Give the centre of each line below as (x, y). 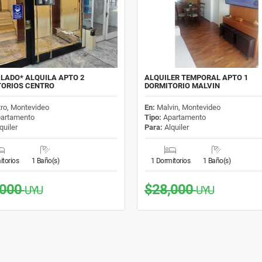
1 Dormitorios (170, 161)
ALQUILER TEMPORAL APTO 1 (196, 77)
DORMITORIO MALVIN (182, 85)
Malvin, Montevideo (188, 107)
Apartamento (183, 117)
